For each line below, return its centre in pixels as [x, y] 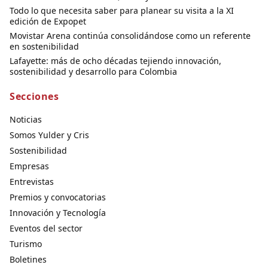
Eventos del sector [46, 229]
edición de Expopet [48, 22]
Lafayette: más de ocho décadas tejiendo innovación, [115, 61]
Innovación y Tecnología [58, 213]
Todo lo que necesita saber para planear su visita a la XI [122, 11]
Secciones [34, 97]
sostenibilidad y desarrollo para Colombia [93, 72]
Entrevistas [32, 182]
